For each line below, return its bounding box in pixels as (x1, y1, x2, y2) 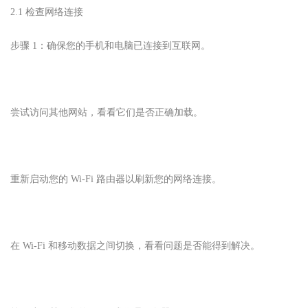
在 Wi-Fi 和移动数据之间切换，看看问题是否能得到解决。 (10, 240, 260, 251)
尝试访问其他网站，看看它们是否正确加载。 (10, 107, 203, 118)
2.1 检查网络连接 (10, 6, 83, 17)
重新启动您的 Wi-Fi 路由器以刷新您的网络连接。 (10, 173, 221, 184)
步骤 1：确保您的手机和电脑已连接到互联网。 (10, 40, 210, 51)
